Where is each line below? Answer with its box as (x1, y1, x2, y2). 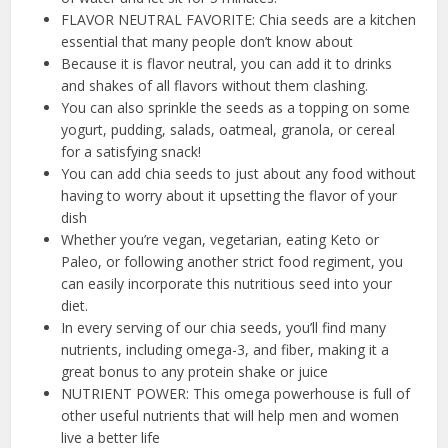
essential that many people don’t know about (61, 32, 354, 52)
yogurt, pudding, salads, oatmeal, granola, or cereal (61, 120, 396, 140)
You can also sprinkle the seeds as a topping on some (61, 98, 411, 118)
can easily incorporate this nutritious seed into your (61, 274, 393, 294)
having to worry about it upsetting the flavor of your (61, 186, 398, 206)
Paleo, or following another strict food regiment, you (61, 252, 404, 272)
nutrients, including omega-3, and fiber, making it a (61, 340, 390, 360)
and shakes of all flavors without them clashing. (61, 76, 369, 96)
